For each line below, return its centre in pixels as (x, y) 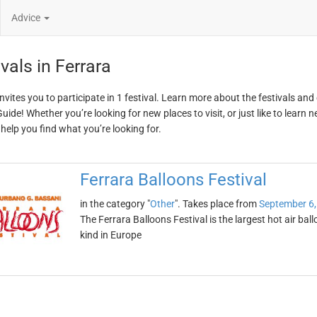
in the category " (115, 204)
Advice (27, 18)
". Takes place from (217, 204)
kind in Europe (110, 235)
